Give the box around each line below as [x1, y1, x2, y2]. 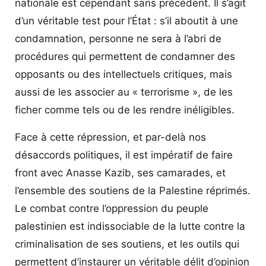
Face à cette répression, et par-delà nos [15, 131, 206, 143]
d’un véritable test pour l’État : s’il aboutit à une [15, 14, 238, 27]
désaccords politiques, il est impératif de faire [15, 148, 233, 161]
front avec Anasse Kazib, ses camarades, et [15, 166, 226, 179]
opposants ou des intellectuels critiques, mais [15, 68, 232, 80]
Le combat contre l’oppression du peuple [15, 202, 208, 214]
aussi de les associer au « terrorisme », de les [15, 85, 233, 98]
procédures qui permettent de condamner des [15, 50, 235, 62]
